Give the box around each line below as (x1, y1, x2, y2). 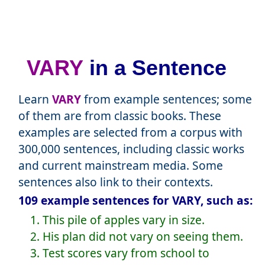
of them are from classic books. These (18, 108, 221, 124)
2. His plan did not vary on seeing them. (30, 228, 243, 245)
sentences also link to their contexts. (18, 174, 213, 190)
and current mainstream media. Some (18, 157, 223, 174)
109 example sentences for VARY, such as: (18, 192, 253, 209)
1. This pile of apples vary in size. (30, 212, 205, 228)
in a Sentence (83, 56, 227, 80)
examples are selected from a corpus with (18, 124, 243, 141)
